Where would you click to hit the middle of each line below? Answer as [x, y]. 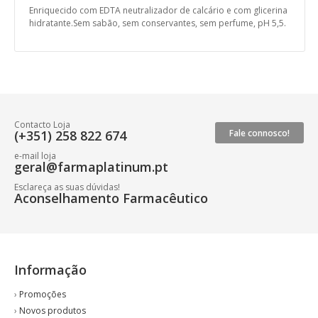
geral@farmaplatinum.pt [91, 167]
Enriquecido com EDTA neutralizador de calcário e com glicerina [158, 10]
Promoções [43, 294]
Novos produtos [53, 311]
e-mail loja [35, 156]
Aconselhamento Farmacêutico [111, 198]
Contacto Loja [42, 125]
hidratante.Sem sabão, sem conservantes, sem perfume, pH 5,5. [158, 23]
